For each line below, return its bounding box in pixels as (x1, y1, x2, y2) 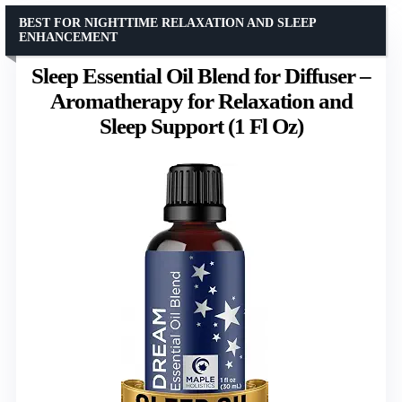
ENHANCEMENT (19, 31, 118, 45)
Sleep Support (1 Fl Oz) (99, 114, 303, 139)
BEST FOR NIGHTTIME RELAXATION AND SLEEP (19, 16, 317, 31)
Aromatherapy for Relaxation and (49, 89, 353, 114)
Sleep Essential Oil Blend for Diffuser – (31, 64, 371, 89)
